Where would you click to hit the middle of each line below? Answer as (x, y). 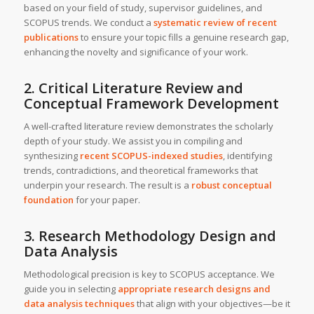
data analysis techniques (79, 304)
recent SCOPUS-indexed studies (151, 156)
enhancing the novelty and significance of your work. (136, 52)
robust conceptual (231, 185)
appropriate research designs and (194, 289)
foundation (48, 200)
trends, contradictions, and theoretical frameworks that (141, 171)
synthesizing (52, 156)
